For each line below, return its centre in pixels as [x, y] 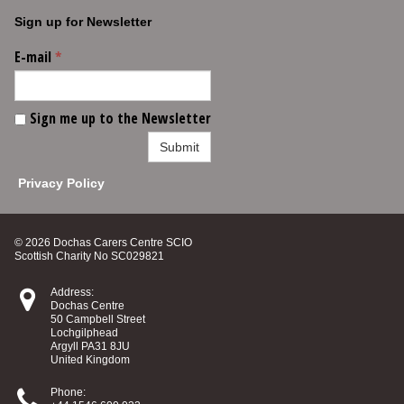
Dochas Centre [87, 306]
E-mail [33, 57]
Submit [179, 147]
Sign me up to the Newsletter [120, 118]
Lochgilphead [84, 333]
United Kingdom [90, 360]
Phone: [68, 392]
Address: [72, 292]
